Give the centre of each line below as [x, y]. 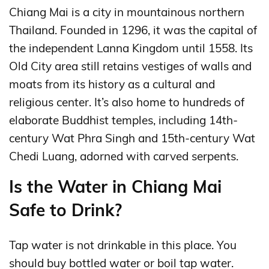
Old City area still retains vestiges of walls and [130, 66]
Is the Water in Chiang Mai [115, 187]
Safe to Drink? [65, 210]
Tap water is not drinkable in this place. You [123, 245]
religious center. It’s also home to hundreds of [127, 102]
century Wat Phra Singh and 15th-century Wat [132, 138]
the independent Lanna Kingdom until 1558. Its [131, 48]
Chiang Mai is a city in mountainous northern [127, 12]
